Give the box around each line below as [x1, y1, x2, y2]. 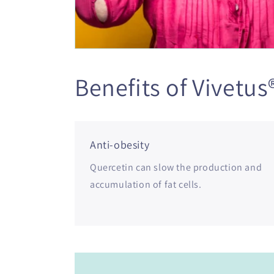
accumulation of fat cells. [90, 178, 202, 191]
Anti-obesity [90, 138, 150, 152]
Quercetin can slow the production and [90, 161, 262, 174]
